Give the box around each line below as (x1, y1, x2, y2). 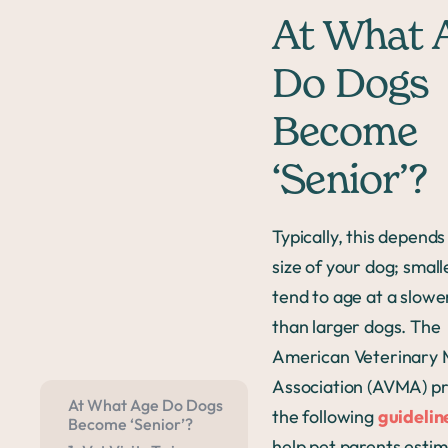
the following (272, 405, 378, 428)
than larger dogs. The (272, 315, 441, 338)
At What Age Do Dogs (68, 395, 223, 416)
